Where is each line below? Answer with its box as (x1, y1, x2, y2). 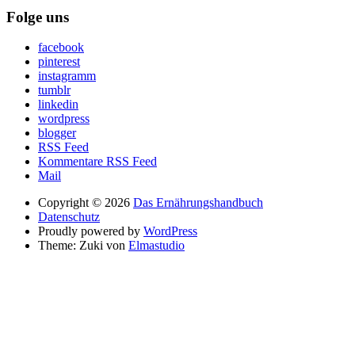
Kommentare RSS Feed (38, 155, 157, 169)
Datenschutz (38, 210, 100, 224)
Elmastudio (128, 239, 185, 253)
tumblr (38, 83, 71, 97)
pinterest (38, 55, 80, 69)
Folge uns (6, 8, 69, 25)
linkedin (38, 97, 78, 112)
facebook (38, 40, 84, 55)
